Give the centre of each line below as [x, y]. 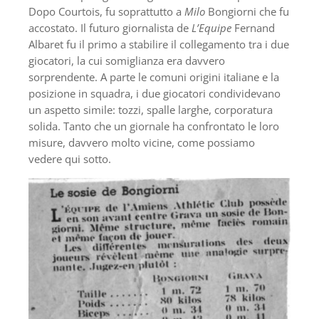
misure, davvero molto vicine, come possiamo [142, 142]
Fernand [253, 27]
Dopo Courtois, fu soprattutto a [106, 11]
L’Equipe [211, 27]
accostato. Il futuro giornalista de [110, 27]
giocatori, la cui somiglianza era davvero [127, 60]
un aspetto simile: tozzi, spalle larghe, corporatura [151, 109]
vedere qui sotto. [70, 158]
